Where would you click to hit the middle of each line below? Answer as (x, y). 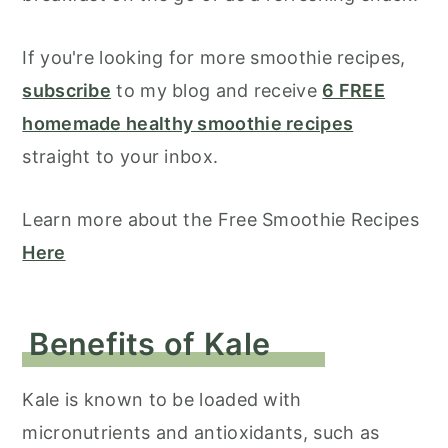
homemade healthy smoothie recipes (188, 123)
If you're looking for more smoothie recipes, (214, 57)
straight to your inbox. (123, 156)
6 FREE (354, 90)
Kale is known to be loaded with (162, 399)
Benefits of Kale (150, 343)
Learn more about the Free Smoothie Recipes (220, 219)
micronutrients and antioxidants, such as (201, 432)
